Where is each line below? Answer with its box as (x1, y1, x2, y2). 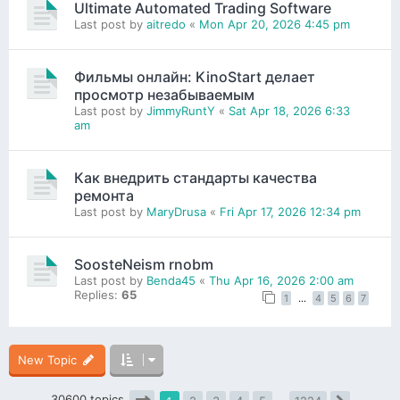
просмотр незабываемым (74, 85, 254, 104)
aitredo (146, 16, 186, 31)
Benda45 (146, 272, 196, 287)
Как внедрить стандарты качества (74, 168, 317, 187)
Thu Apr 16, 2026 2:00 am (209, 272, 354, 287)
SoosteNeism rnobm (74, 254, 213, 273)
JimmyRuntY (146, 103, 215, 118)
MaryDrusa (146, 204, 206, 219)
